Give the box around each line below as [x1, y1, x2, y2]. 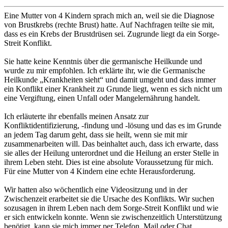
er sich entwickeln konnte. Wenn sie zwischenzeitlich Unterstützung [4, 213, 222, 222]
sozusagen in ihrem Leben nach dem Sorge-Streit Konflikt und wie [4, 204, 218, 213]
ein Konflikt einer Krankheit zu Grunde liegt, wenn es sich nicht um [4, 84, 222, 94]
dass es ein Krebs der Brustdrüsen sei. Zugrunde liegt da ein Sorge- [4, 30, 219, 39]
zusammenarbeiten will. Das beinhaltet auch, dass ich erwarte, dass [4, 139, 218, 149]
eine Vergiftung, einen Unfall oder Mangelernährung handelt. [4, 94, 200, 103]
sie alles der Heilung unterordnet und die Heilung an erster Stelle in [4, 149, 219, 158]
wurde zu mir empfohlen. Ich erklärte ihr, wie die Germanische [4, 66, 205, 75]
